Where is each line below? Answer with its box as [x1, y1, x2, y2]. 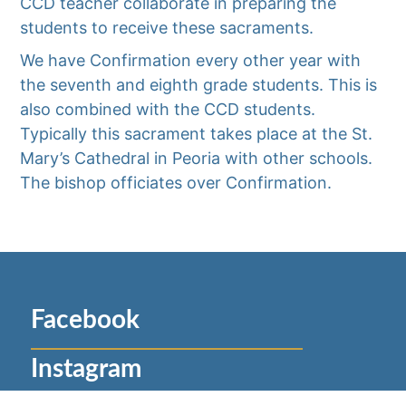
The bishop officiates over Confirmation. [20, 173, 333, 193]
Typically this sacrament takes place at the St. [20, 124, 373, 144]
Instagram [30, 356, 141, 382]
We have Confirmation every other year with [20, 51, 362, 71]
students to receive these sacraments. [20, 18, 324, 38]
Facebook [30, 307, 140, 333]
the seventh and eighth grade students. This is [20, 75, 378, 95]
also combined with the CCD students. [20, 100, 316, 120]
